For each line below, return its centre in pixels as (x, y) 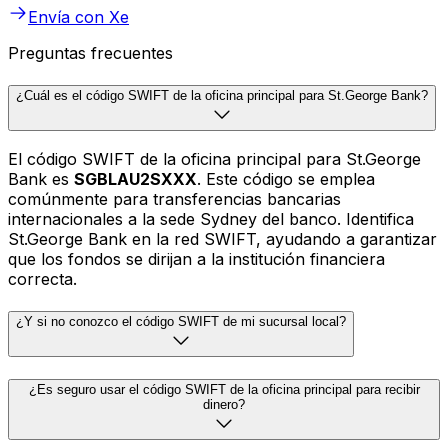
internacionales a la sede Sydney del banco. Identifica (211, 219)
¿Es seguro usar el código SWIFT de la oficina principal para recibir (224, 389)
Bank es (41, 179)
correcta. (42, 279)
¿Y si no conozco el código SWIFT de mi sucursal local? (181, 322)
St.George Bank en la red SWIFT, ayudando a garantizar (222, 239)
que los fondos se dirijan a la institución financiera (196, 259)
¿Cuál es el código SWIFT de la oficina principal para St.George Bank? (222, 95)
